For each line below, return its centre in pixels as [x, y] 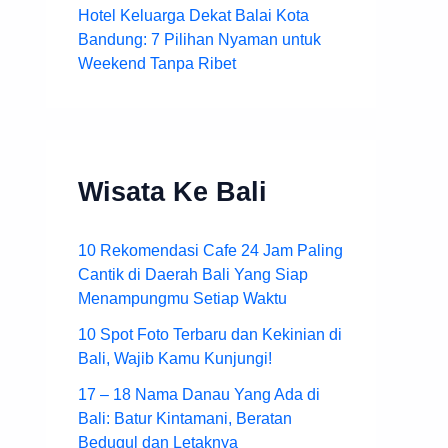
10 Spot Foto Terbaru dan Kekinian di [210, 334]
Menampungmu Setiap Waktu [182, 298]
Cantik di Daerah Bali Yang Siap [193, 274]
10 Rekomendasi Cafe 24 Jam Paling [210, 250]
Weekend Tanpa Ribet [157, 63]
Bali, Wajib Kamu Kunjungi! [175, 358]
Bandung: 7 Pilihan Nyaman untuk [199, 39]
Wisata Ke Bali [172, 191]
